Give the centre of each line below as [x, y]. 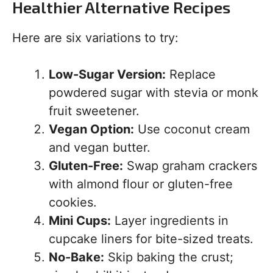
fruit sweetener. [94, 111]
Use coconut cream [192, 129]
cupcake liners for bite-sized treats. [151, 239]
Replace [191, 75]
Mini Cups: [80, 221]
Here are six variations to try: [95, 38]
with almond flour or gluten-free [141, 184]
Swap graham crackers [190, 166]
